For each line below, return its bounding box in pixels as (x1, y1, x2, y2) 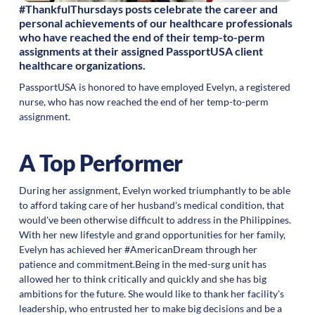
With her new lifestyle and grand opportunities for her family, (18, 229, 285, 241)
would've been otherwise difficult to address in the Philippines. (18, 214, 291, 226)
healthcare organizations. (18, 58, 146, 72)
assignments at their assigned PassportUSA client (18, 44, 263, 58)
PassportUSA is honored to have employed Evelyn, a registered (18, 81, 290, 94)
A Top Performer (18, 149, 183, 177)
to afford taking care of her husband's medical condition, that (18, 199, 284, 212)
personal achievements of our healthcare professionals (18, 16, 292, 30)
